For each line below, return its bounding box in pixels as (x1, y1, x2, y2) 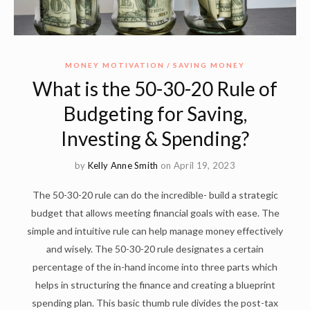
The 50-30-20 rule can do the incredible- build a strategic (32, 189, 278, 201)
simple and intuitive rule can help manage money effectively (27, 225, 283, 237)
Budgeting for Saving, (63, 102, 247, 126)
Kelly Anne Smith (87, 160, 158, 172)
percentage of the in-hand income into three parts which (33, 261, 277, 273)
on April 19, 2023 (160, 160, 236, 172)
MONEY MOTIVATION (65, 61, 165, 70)
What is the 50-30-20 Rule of (33, 77, 277, 101)
